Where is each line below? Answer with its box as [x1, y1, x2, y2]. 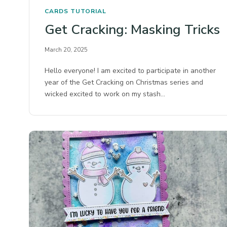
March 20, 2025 [45, 46, 88, 54]
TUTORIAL [70, 7, 106, 16]
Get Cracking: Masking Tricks [45, 21, 220, 39]
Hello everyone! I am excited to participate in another [45, 66, 216, 76]
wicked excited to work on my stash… [45, 89, 166, 99]
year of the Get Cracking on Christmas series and [45, 78, 204, 88]
